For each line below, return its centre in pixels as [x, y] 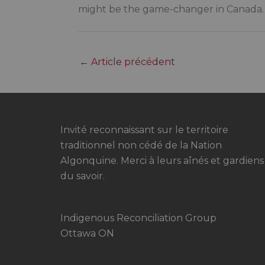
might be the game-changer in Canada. [171, 9]
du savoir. [83, 176]
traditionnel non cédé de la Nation [141, 146]
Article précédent [132, 62]
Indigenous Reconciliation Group [138, 218]
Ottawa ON [87, 234]
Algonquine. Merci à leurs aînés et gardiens [162, 161]
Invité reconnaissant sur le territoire [144, 130]
